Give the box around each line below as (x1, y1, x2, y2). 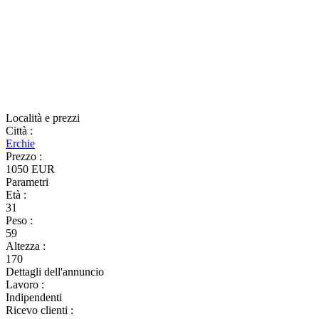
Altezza (6, 240, 43, 252)
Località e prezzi (6, 112, 80, 124)
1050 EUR (6, 163, 55, 175)
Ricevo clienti (6, 304, 70, 316)
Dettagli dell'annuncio (6, 266, 104, 278)
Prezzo (6, 150, 39, 162)
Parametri (6, 176, 48, 188)
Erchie (6, 137, 35, 150)
